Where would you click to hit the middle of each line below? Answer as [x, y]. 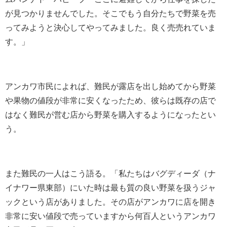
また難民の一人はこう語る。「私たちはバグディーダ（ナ [110, 174]
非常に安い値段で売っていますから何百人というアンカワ [110, 216]
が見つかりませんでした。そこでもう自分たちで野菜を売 [110, 13]
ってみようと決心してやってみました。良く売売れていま [110, 28]
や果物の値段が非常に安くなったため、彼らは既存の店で [110, 101]
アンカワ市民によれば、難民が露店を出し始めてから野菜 [110, 86]
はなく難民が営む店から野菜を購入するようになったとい [110, 115]
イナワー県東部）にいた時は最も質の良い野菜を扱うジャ [110, 188]
